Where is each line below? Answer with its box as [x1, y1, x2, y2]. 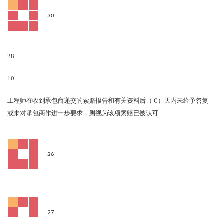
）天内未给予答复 [158, 98, 208, 104]
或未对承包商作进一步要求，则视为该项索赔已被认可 [7, 111, 158, 117]
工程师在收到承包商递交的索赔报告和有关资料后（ [7, 98, 152, 104]
